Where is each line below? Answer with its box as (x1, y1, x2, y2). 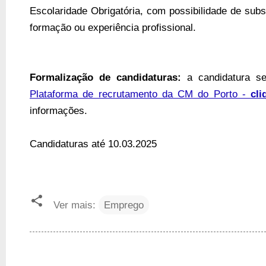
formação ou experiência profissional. (30, 21, 196, 33)
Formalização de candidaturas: (30, 71, 181, 83)
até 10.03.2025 (91, 137, 157, 150)
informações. (30, 104, 87, 116)
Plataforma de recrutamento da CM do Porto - (30, 87, 251, 100)
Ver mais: (53, 199, 96, 211)
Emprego (104, 199, 144, 211)
